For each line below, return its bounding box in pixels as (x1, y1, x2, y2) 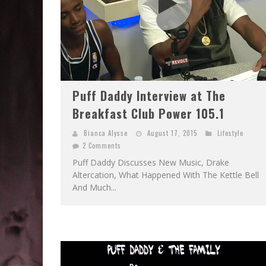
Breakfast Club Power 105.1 (72, 104, 224, 122)
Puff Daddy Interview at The (72, 87, 226, 104)
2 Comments (83, 141, 121, 150)
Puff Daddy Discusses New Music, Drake (72, 157, 229, 168)
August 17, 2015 (147, 128, 197, 138)
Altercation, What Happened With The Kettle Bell (72, 169, 259, 180)
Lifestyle (217, 128, 243, 138)
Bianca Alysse (84, 128, 128, 138)
